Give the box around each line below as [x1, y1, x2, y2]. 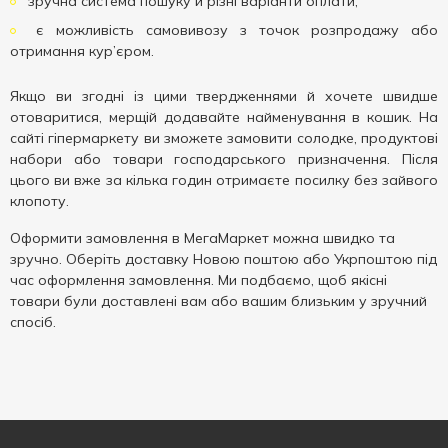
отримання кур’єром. [10, 42, 154, 60]
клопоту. [10, 192, 69, 210]
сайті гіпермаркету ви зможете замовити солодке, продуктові [10, 129, 438, 147]
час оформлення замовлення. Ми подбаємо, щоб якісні [10, 271, 387, 289]
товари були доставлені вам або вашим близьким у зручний [10, 292, 427, 310]
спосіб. [10, 313, 56, 331]
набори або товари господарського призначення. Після [10, 150, 438, 168]
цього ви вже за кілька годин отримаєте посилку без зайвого [10, 171, 438, 189]
